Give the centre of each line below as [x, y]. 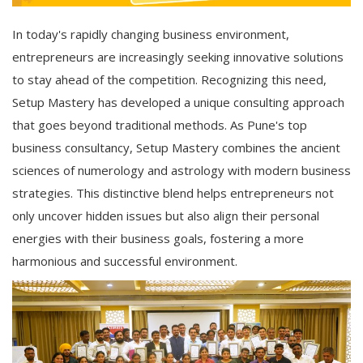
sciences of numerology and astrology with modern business [181, 170]
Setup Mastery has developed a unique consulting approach [178, 102]
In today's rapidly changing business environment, [151, 34]
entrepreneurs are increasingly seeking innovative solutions [178, 57]
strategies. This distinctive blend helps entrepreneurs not [173, 193]
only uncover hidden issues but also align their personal [166, 216]
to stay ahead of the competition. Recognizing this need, [169, 79]
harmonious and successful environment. [125, 261]
